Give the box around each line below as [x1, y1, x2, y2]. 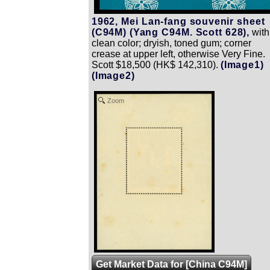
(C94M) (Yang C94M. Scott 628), [92, 27, 250, 38]
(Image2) [92, 71, 135, 81]
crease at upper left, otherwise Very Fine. [92, 49, 265, 60]
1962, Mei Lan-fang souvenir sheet [92, 16, 265, 27]
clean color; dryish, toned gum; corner [92, 38, 251, 49]
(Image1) [221, 60, 264, 71]
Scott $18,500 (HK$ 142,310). [92, 60, 218, 71]
